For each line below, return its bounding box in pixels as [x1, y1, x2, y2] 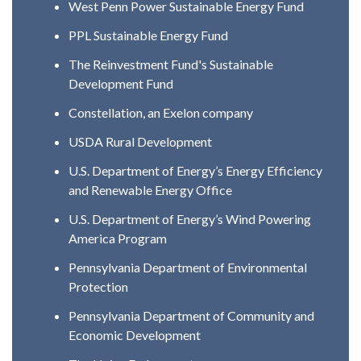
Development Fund [68, 75, 173, 91]
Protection [68, 278, 128, 294]
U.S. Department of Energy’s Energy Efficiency [68, 162, 322, 178]
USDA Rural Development [68, 133, 212, 149]
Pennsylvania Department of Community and [68, 307, 314, 323]
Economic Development [68, 326, 201, 342]
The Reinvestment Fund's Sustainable [68, 56, 273, 72]
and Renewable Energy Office [68, 181, 232, 197]
